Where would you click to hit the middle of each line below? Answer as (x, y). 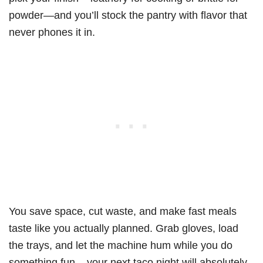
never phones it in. (52, 32)
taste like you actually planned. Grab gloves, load (124, 228)
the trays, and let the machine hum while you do (121, 245)
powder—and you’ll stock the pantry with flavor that (128, 15)
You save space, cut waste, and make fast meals (123, 211)
